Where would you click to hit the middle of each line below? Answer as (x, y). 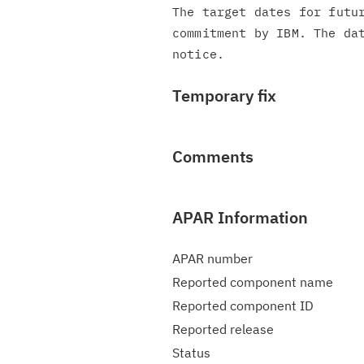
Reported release (223, 329)
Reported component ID (243, 305)
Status (191, 353)
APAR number (212, 258)
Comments (213, 156)
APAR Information (240, 217)
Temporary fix (224, 95)
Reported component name (253, 282)
